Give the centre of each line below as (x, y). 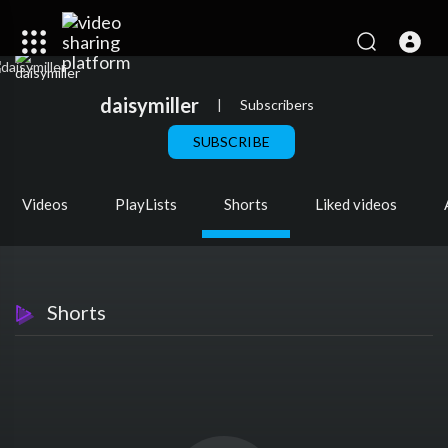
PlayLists (146, 204)
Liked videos (356, 204)
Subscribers (277, 104)
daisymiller (149, 104)
